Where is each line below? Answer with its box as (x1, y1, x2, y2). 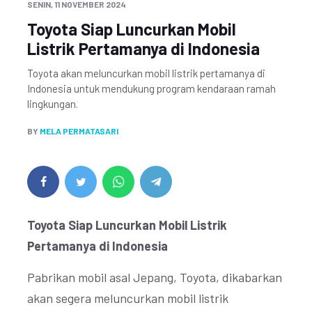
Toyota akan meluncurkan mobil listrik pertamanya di (27, 67, 265, 79)
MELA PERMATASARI (40, 126, 118, 136)
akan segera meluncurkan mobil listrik (27, 290, 228, 306)
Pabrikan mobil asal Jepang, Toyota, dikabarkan (27, 270, 282, 285)
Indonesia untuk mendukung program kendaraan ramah (27, 82, 276, 95)
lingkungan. (27, 97, 78, 110)
